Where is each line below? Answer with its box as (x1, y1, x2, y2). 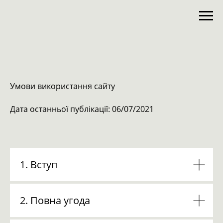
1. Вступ (20, 158, 57, 171)
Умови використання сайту (10, 81, 115, 92)
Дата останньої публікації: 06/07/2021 (10, 104, 154, 114)
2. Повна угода (20, 194, 90, 207)
